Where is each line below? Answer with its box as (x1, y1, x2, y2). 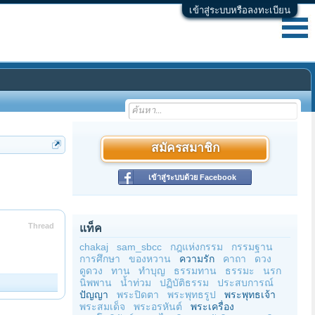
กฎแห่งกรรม (170, 241, 223, 252)
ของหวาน (129, 253, 171, 264)
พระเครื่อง (191, 301, 234, 312)
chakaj (79, 241, 108, 252)
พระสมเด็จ (79, 301, 125, 312)
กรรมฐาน (231, 241, 273, 252)
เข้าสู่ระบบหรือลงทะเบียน (189, 5, 290, 15)
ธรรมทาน (174, 265, 217, 276)
